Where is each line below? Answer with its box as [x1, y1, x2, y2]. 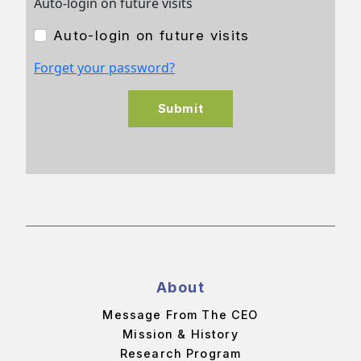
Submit [157, 100, 204, 116]
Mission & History [122, 326, 239, 341]
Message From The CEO [102, 307, 259, 322]
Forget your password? [34, 58, 175, 77]
